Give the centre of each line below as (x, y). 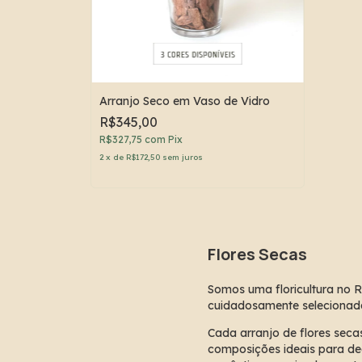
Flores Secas (257, 255)
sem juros (183, 158)
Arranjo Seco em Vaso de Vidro (185, 101)
